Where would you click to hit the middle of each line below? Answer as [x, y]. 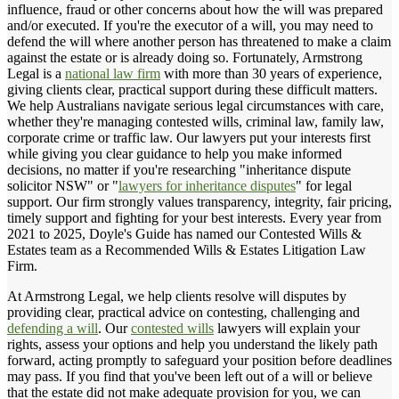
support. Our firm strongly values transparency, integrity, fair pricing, [199, 201]
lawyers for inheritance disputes [207, 185]
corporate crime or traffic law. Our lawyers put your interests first [189, 137]
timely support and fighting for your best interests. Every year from [194, 217]
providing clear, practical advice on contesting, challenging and [183, 312]
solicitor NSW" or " [63, 185]
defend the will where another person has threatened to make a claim [199, 41]
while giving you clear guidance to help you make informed [175, 153]
